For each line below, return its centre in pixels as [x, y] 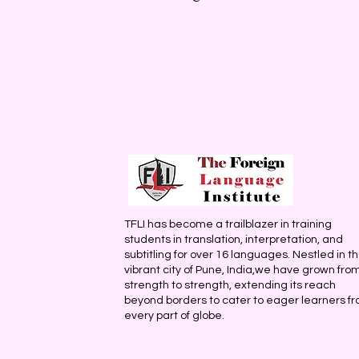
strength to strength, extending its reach [230, 286]
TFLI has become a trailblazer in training [228, 225]
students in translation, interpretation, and [234, 240]
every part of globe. [174, 316]
